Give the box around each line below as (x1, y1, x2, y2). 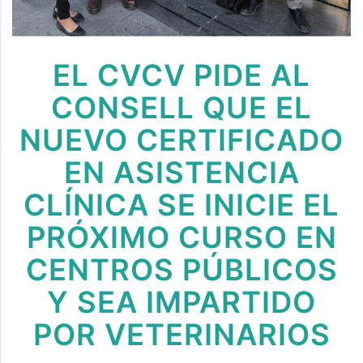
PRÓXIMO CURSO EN (26, 219, 337, 255)
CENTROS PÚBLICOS (25, 251, 338, 288)
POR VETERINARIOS (32, 316, 331, 352)
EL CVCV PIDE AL (53, 57, 310, 93)
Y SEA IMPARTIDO (47, 284, 316, 320)
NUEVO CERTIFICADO (19, 122, 344, 158)
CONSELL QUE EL (51, 89, 312, 126)
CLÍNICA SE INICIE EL (23, 186, 340, 223)
